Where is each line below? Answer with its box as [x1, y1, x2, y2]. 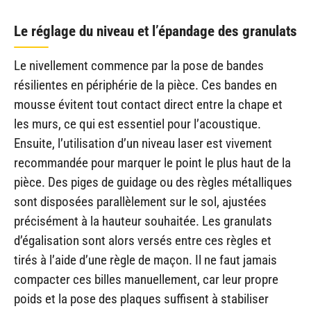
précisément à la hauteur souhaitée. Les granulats [14, 212, 272, 229]
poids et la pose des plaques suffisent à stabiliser [14, 290, 269, 307]
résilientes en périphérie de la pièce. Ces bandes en [14, 76, 277, 93]
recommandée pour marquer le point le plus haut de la [14, 154, 291, 171]
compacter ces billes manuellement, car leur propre [14, 271, 278, 287]
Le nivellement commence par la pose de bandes [14, 57, 264, 74]
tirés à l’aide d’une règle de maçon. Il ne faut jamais [14, 251, 277, 268]
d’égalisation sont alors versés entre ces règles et [14, 232, 271, 249]
